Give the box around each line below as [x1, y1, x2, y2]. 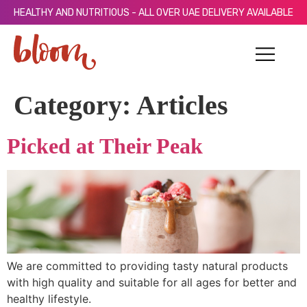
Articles [136, 90, 228, 121]
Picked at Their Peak [7, 134, 203, 158]
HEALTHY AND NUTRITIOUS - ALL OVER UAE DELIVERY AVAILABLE [14, 6, 293, 19]
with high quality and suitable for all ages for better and [7, 275, 297, 290]
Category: [14, 90, 136, 121]
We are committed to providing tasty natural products [7, 259, 288, 273]
